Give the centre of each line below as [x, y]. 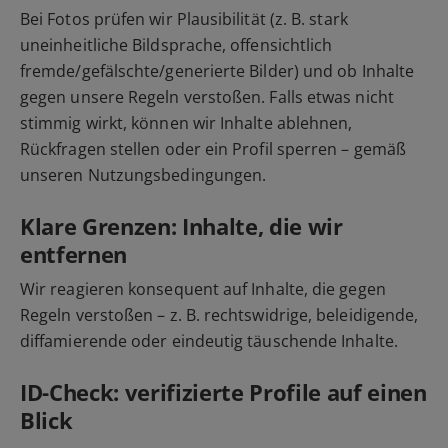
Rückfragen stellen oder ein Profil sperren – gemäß [213, 148]
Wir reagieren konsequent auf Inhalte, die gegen [203, 288]
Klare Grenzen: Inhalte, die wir [181, 225]
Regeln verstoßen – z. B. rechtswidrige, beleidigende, [219, 314]
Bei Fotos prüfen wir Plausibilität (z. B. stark [184, 18]
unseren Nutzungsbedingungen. [143, 174]
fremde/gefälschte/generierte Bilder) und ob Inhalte [217, 70]
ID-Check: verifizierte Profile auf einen [223, 391]
